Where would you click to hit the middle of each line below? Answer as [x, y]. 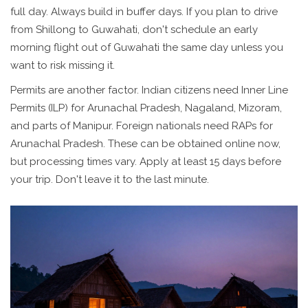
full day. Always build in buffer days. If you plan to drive [144, 12]
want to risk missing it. [63, 66]
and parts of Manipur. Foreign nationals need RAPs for [142, 126]
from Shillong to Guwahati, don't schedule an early [134, 30]
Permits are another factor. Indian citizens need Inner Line [149, 90]
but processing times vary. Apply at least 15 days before [146, 162]
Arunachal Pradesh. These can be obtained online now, [145, 144]
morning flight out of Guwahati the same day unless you [147, 48]
